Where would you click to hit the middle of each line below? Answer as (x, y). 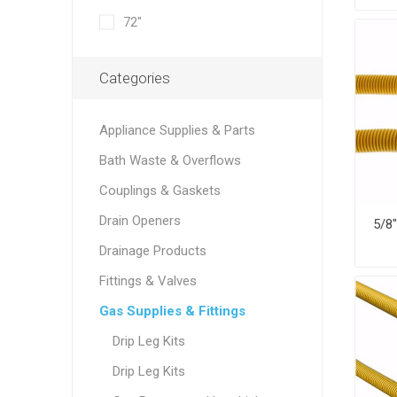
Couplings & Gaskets (160, 191)
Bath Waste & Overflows (170, 160)
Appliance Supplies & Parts (177, 130)
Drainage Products (152, 251)
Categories (134, 78)
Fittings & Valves (148, 281)
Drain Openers (140, 221)
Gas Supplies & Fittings (172, 311)
